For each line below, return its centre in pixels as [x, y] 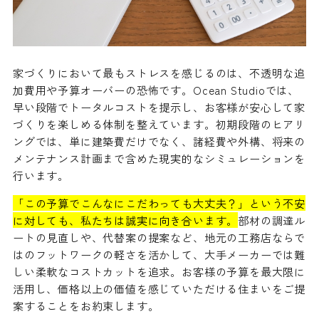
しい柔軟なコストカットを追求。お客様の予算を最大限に [159, 272]
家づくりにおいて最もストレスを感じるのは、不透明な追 [159, 72]
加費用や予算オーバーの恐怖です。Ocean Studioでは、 [156, 89]
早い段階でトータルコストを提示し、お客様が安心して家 [159, 106]
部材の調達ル [272, 220]
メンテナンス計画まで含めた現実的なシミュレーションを [159, 158]
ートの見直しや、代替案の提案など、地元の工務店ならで [159, 237]
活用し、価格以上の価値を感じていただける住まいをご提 [159, 289]
